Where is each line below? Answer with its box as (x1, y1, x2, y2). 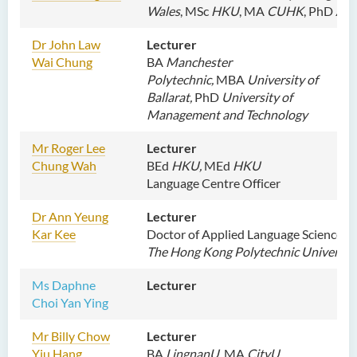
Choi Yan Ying (32, 295, 108, 310)
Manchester (166, 54, 232, 69)
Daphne (52, 277, 96, 292)
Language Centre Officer (147, 175, 280, 190)
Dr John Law (32, 37, 100, 52)
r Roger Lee (44, 140, 105, 155)
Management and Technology (147, 107, 308, 122)
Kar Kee (32, 226, 76, 241)
